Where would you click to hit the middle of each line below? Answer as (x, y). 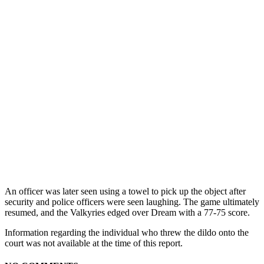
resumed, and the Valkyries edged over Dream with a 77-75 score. (127, 212)
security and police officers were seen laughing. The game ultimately (132, 202)
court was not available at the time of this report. (94, 243)
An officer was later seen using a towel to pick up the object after (125, 191)
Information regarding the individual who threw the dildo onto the (127, 232)
